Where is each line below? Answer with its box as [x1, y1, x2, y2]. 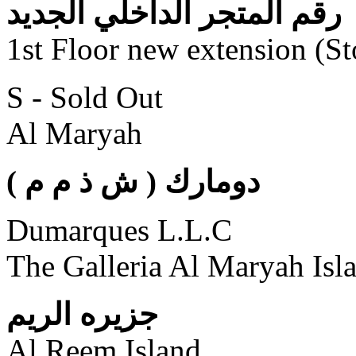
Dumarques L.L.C [6, 212, 232, 247]
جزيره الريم [6, 296, 158, 331]
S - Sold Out [6, 79, 163, 114]
